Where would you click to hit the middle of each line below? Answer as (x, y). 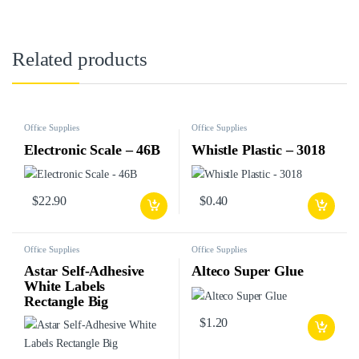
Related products (80, 59)
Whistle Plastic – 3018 (258, 149)
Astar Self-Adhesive (84, 271)
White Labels (65, 286)
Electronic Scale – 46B (92, 149)
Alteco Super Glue (247, 271)
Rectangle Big (66, 302)
